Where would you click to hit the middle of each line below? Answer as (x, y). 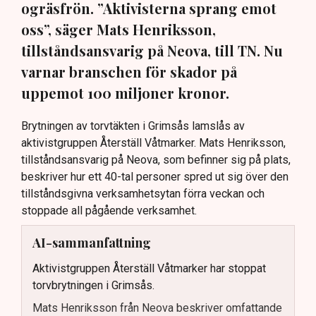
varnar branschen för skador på (129, 72)
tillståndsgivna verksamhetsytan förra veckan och (143, 194)
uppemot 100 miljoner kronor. (125, 93)
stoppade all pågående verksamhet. (109, 211)
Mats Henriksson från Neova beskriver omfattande (157, 308)
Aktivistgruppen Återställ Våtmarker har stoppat (149, 268)
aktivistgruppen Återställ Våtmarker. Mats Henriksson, (153, 143)
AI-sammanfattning (92, 243)
